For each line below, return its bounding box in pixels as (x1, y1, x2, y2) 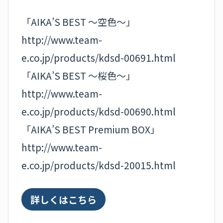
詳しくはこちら (30, 192, 97, 206)
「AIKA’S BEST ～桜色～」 (21, 68, 135, 82)
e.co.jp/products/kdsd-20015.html (21, 158, 176, 172)
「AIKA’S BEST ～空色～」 (21, 14, 135, 28)
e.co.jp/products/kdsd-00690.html (21, 104, 176, 118)
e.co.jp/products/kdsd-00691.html (21, 50, 176, 64)
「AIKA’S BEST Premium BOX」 (21, 122, 160, 136)
